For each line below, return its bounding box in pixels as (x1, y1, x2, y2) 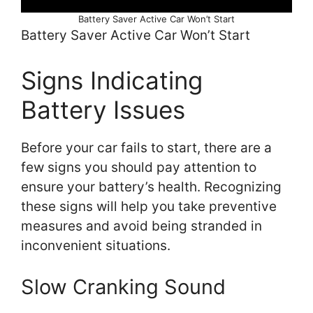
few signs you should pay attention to (21, 159, 256, 175)
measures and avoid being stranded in (21, 217, 262, 234)
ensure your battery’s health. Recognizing (21, 178, 282, 195)
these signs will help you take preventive (21, 198, 277, 214)
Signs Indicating (21, 65, 203, 95)
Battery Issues (21, 94, 185, 124)
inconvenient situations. (21, 237, 170, 254)
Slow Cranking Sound (21, 275, 226, 300)
